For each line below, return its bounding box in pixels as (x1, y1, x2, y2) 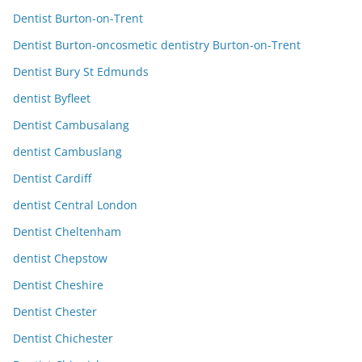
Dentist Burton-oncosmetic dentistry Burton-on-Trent (13, 37, 301, 53)
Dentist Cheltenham (13, 224, 121, 240)
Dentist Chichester (13, 330, 113, 347)
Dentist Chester (13, 304, 97, 320)
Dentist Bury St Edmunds (13, 64, 149, 80)
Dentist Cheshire (13, 277, 103, 293)
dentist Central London (13, 197, 137, 213)
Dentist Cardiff (13, 170, 91, 187)
